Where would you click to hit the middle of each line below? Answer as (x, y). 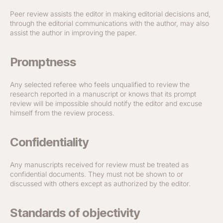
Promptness (43, 62)
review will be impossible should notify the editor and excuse (106, 103)
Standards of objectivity (75, 213)
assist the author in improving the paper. (73, 33)
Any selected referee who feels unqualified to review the (100, 84)
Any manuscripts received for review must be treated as (99, 165)
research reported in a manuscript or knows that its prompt (103, 94)
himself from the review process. (62, 113)
